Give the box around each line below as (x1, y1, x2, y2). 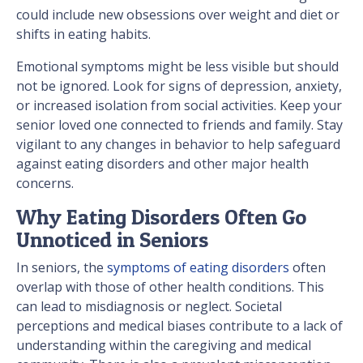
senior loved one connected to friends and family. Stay (16, 116, 343, 135)
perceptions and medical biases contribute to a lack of (16, 317, 343, 335)
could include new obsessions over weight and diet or (16, 6, 340, 24)
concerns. (16, 174, 74, 193)
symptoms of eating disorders (107, 258, 289, 277)
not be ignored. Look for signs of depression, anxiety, (16, 77, 342, 96)
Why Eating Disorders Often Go (16, 204, 306, 230)
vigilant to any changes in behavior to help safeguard (16, 135, 340, 154)
